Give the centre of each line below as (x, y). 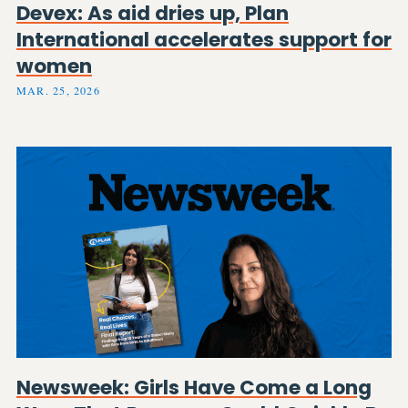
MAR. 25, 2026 (58, 91)
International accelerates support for (204, 39)
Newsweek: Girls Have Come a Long (194, 387)
